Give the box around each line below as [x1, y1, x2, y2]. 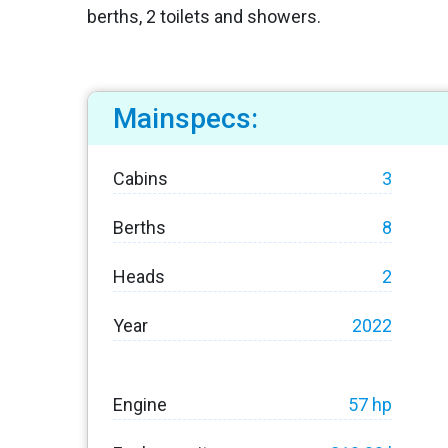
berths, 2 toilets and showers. [87, 6, 321, 28]
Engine [113, 394, 167, 416]
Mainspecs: [113, 102, 258, 136]
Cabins [113, 168, 168, 190]
